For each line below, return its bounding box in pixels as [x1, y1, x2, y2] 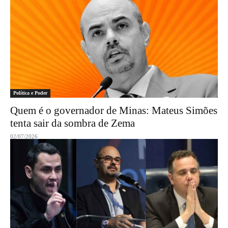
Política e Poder [13, 90, 47, 96]
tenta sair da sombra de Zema [10, 117, 135, 129]
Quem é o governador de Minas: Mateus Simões [10, 104, 217, 117]
